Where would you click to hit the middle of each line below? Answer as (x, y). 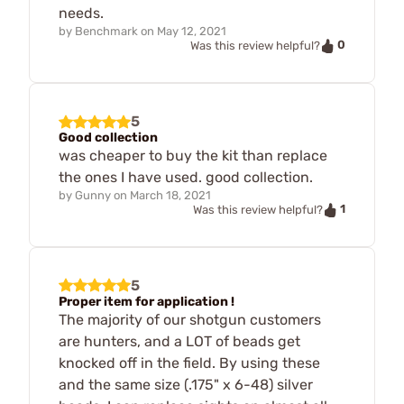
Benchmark (106, 32)
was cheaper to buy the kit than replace (193, 155)
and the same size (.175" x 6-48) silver (186, 384)
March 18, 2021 (170, 195)
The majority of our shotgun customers (190, 319)
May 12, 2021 (192, 32)
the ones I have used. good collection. (186, 177)
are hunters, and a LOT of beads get (179, 341)
